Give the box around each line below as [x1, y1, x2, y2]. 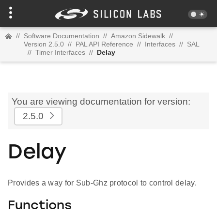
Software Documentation [24, 32, 99, 40]
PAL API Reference [76, 40, 133, 48]
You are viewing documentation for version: [12, 96, 190, 107]
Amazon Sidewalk [111, 32, 165, 40]
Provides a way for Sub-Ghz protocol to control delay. [8, 179, 197, 187]
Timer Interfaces [35, 48, 85, 56]
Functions [8, 199, 72, 213]
